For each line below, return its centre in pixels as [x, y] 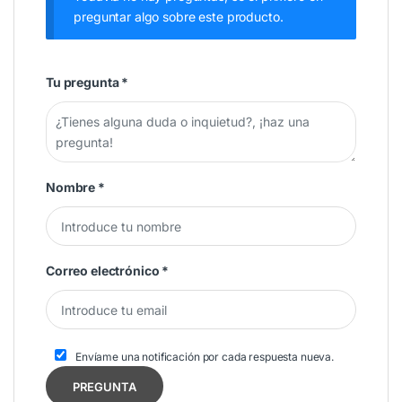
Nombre [72, 188]
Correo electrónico [104, 271]
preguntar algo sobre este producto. [179, 16]
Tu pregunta [84, 83]
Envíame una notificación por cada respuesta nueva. [205, 357]
